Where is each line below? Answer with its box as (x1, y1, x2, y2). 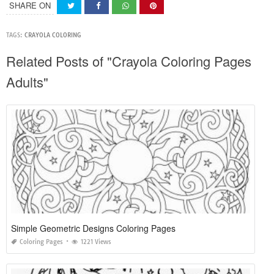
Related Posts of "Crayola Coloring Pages (6, 51, 251, 71)
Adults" (6, 72, 48, 92)
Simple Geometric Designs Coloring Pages (11, 222, 176, 235)
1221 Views (81, 238, 111, 246)
